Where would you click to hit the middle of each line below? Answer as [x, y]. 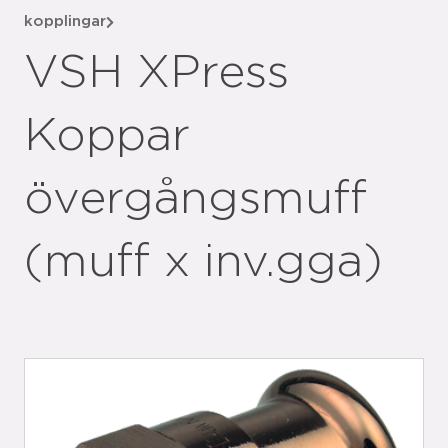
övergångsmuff [195, 199]
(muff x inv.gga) [203, 262]
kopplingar [65, 21]
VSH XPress [156, 73]
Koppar [107, 136]
